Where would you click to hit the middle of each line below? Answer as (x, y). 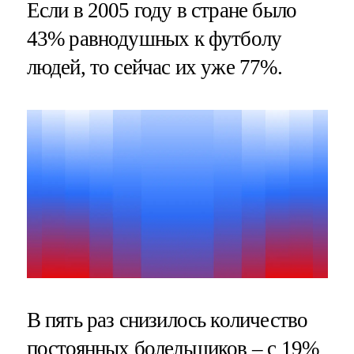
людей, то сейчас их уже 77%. (154, 68)
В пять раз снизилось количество (167, 320)
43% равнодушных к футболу (154, 39)
